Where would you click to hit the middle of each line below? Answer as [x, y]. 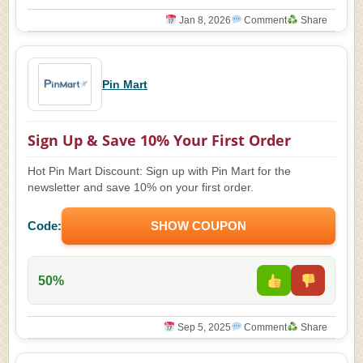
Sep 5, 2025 [203, 327]
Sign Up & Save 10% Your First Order [159, 140]
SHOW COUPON [199, 226]
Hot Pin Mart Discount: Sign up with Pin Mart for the [159, 171]
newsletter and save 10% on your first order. [141, 188]
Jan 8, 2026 [203, 20]
